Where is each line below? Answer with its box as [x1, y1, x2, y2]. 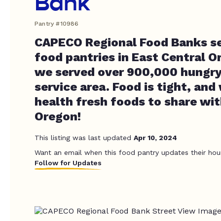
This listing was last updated [35, 134, 134, 142]
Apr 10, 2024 [134, 134, 177, 142]
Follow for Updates [35, 159, 102, 167]
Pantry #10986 [35, 20, 79, 27]
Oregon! [35, 110, 81, 123]
